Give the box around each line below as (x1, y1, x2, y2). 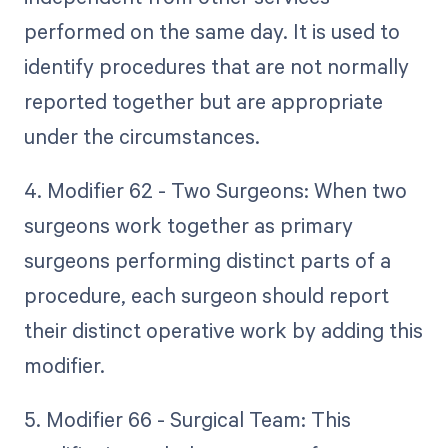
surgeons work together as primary (23, 211, 353, 240)
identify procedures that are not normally (23, 52, 409, 81)
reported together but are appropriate (23, 87, 383, 116)
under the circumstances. (23, 122, 260, 151)
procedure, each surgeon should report (23, 281, 389, 310)
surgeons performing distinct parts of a (23, 246, 391, 275)
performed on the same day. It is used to (23, 17, 400, 46)
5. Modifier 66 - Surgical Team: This (23, 405, 351, 434)
